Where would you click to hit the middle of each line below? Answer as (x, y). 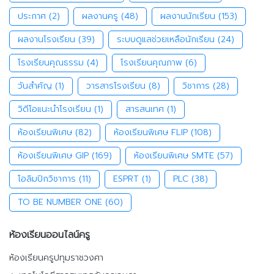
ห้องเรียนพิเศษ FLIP (151, 132)
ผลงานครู (100, 16)
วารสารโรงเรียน (116, 86)
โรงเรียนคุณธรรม (51, 62)
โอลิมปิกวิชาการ (47, 179)
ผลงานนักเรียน (188, 16)
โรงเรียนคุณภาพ (151, 62)
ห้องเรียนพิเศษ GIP (53, 155)
